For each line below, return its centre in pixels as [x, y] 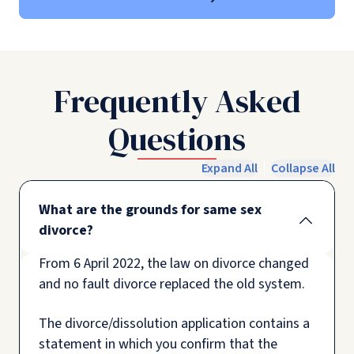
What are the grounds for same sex [150, 210]
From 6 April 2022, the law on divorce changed [174, 264]
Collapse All [303, 169]
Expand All [230, 169]
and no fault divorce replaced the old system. [172, 284]
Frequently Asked [177, 102]
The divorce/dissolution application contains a [174, 324]
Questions [177, 139]
